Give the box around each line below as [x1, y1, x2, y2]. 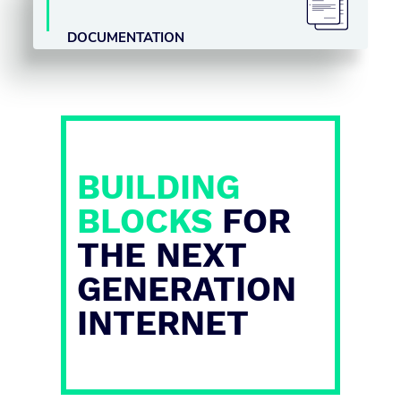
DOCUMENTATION [66, 28, 184, 47]
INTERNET [77, 303, 249, 343]
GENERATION [77, 269, 296, 309]
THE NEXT [77, 235, 246, 275]
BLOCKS [77, 201, 212, 241]
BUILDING [77, 167, 240, 207]
